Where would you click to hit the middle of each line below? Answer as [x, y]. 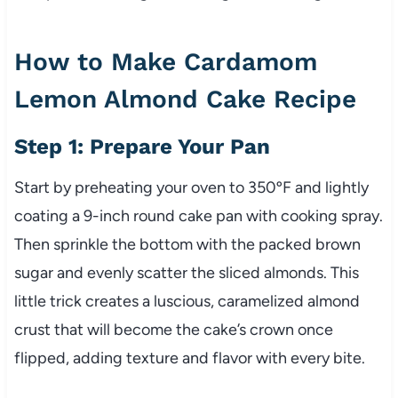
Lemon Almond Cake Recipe [185, 99]
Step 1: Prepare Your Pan [142, 147]
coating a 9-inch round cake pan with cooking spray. [198, 216]
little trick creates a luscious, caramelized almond [187, 302]
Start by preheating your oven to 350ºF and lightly [191, 188]
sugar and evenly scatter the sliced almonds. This [186, 273]
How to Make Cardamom [165, 62]
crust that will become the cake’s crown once [173, 330]
